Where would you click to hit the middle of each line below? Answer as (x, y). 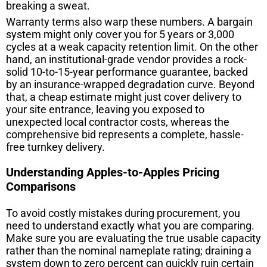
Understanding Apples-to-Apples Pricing (113, 172)
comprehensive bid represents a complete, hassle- (125, 134)
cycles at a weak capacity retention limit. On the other (132, 46)
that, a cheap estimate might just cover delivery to (124, 97)
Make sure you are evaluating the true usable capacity (133, 238)
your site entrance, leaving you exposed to (105, 109)
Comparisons (41, 186)
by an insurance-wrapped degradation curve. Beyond (130, 84)
